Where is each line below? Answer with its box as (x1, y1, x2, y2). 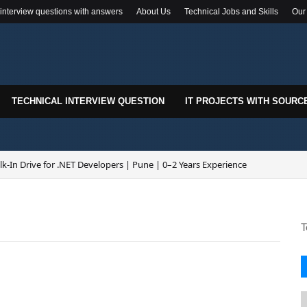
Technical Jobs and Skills (184, 7, 278, 16)
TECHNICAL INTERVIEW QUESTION (12, 96, 164, 106)
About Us (136, 7, 171, 16)
